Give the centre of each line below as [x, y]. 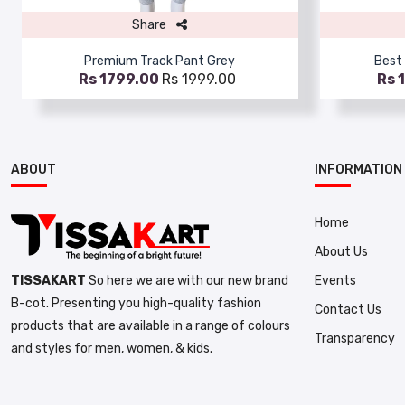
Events [335, 280]
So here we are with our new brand [187, 281]
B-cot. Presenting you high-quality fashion [136, 304]
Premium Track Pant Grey [160, 61]
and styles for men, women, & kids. [112, 349]
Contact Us [348, 309]
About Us [341, 251]
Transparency [355, 338]
